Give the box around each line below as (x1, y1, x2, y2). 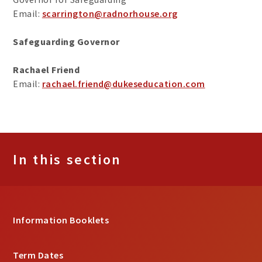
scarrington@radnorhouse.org (42, 8, 178, 20)
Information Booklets (13, 214, 109, 226)
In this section (13, 150, 122, 169)
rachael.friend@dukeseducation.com (42, 78, 205, 90)
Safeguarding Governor (13, 36, 120, 48)
